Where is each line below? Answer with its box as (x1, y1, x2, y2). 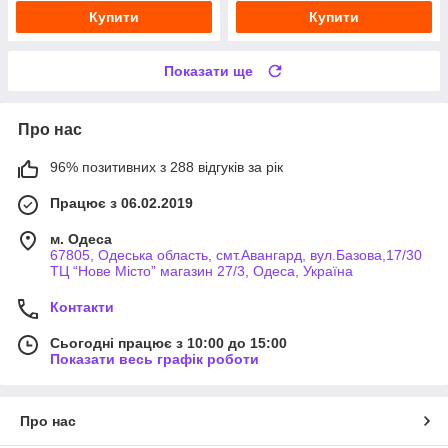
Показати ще (164, 62, 253, 79)
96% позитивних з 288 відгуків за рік (50, 158, 283, 175)
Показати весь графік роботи (50, 350, 259, 367)
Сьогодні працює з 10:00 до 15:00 (50, 334, 287, 351)
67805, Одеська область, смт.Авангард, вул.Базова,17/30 (50, 246, 422, 263)
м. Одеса (50, 230, 112, 247)
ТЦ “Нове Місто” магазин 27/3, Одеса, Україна (50, 262, 353, 279)
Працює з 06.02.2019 (50, 194, 193, 211)
